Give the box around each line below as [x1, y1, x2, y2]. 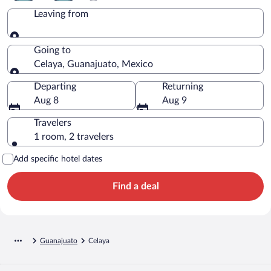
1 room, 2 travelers [34, 131, 114, 142]
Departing [34, 81, 76, 91]
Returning [162, 81, 203, 91]
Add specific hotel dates [13, 154, 102, 163]
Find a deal [112, 181, 159, 191]
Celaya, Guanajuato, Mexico [34, 59, 153, 69]
